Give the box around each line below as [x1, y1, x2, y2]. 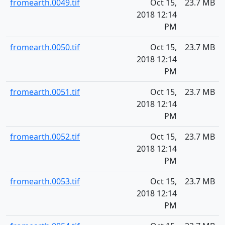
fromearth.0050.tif [10, 42, 80, 53]
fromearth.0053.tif [10, 176, 80, 187]
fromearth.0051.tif [10, 86, 80, 97]
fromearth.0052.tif [10, 131, 80, 142]
